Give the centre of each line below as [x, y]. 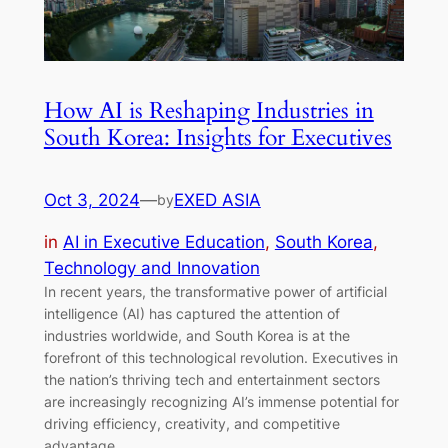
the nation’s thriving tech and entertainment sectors [211, 380]
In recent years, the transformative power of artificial [215, 292]
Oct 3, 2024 [91, 199]
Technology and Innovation [151, 268]
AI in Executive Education [163, 242]
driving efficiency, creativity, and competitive [191, 424]
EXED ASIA [217, 199]
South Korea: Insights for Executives [217, 137]
